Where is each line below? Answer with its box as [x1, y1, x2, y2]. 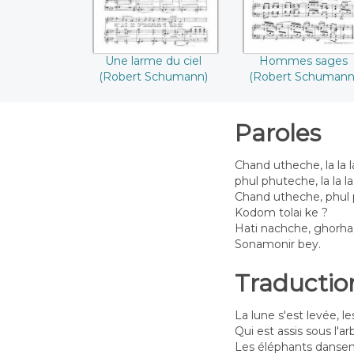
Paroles [235, 119, 321, 148]
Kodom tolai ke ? [235, 205, 328, 220]
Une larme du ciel [105, 53, 201, 68]
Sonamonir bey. [235, 237, 321, 251]
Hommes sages [259, 53, 348, 68]
